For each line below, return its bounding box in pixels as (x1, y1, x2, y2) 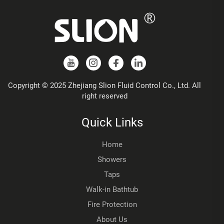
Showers (97, 154, 126, 164)
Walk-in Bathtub (86, 184, 138, 194)
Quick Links (81, 115, 143, 129)
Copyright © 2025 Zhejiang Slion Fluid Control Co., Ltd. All (8, 80, 201, 90)
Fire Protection (87, 199, 137, 209)
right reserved (81, 91, 127, 100)
